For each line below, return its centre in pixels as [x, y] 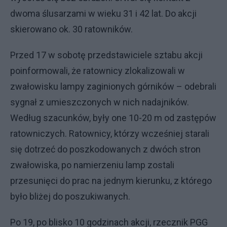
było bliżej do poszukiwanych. [70, 196]
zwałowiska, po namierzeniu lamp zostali [92, 165]
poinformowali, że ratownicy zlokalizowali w [98, 71]
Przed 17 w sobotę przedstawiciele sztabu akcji [106, 55]
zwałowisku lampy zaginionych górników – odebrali [113, 86]
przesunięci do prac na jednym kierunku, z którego [111, 181]
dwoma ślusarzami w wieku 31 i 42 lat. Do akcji [103, 13]
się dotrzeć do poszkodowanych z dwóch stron [105, 149]
